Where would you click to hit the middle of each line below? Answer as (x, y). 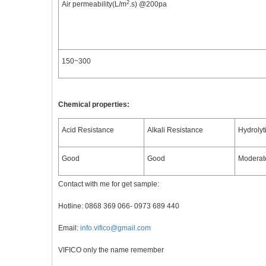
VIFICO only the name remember (111, 250)
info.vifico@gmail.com (115, 228)
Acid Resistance (88, 130)
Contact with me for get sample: (109, 184)
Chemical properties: (94, 104)
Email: (69, 228)
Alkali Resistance (175, 130)
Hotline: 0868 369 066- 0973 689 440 (119, 206)
